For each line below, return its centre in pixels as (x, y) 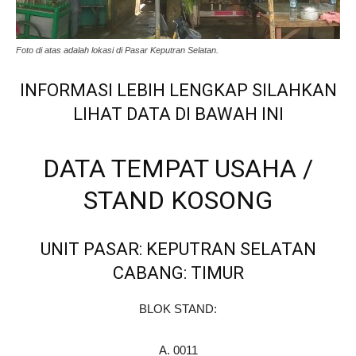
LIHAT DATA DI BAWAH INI (178, 114)
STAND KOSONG (178, 201)
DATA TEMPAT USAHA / (178, 169)
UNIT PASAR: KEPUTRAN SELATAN (178, 250)
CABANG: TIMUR (178, 273)
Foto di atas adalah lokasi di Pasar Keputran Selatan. (117, 50)
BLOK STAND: (178, 309)
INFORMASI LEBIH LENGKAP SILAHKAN (178, 91)
